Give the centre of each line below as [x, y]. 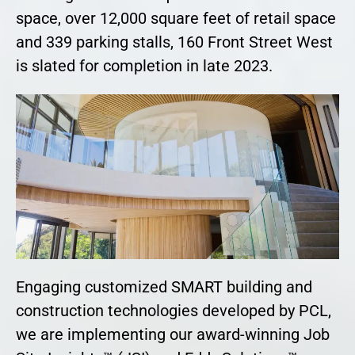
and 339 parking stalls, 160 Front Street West [174, 42]
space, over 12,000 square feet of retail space [176, 18]
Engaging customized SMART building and [164, 287]
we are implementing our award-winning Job [173, 335]
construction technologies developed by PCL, [174, 311]
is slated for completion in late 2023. [144, 65]
